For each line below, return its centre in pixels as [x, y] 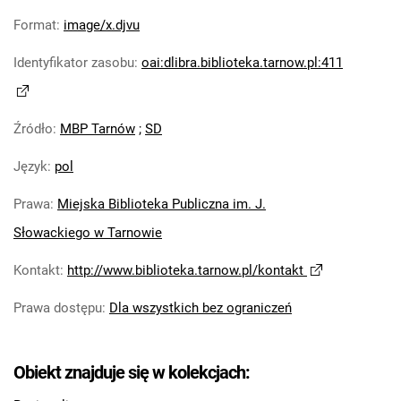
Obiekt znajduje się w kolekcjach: [132, 373]
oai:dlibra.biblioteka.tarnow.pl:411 [242, 63]
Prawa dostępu [58, 308]
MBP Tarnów [98, 129]
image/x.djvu [102, 26]
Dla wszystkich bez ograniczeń [200, 308]
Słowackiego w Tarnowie [88, 233]
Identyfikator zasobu [74, 63]
